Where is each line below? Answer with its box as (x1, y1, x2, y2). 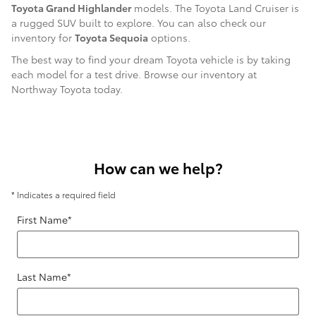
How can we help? (93, 157, 223, 178)
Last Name (17, 269, 67, 284)
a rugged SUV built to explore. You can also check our (11, 15, 266, 30)
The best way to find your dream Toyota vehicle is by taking (11, 51, 291, 66)
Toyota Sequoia (75, 30, 148, 44)
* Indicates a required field (11, 188, 116, 200)
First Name (17, 212, 68, 226)
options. (148, 30, 190, 44)
